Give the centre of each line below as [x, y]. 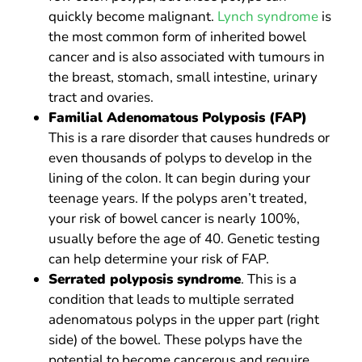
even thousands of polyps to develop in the [180, 158]
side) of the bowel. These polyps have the [175, 340]
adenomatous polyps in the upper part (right [184, 320]
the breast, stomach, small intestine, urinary [183, 78]
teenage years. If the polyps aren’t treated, [178, 199]
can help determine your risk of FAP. [159, 259]
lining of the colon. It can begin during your [179, 179]
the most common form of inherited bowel [177, 37]
